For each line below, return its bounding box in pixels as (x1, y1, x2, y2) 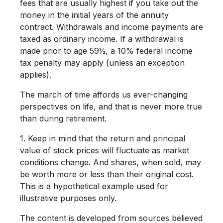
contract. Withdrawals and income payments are (20, 22, 203, 32)
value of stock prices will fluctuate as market (20, 145, 189, 155)
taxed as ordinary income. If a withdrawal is (20, 34, 184, 44)
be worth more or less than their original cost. (20, 169, 194, 179)
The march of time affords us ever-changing (20, 90, 188, 100)
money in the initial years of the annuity (20, 10, 169, 20)
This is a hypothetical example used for (20, 181, 168, 191)
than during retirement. (20, 113, 107, 123)
